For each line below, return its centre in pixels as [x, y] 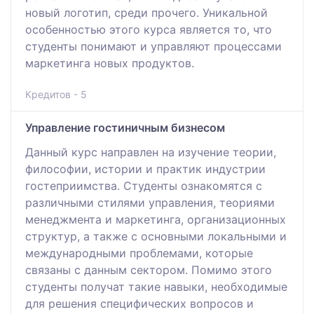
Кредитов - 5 [56, 94]
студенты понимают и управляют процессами [153, 46]
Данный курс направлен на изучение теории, [151, 152]
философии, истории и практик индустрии [145, 169]
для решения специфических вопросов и [139, 303]
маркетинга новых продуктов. [110, 63]
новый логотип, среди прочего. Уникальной [146, 12]
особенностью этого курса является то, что [149, 29]
